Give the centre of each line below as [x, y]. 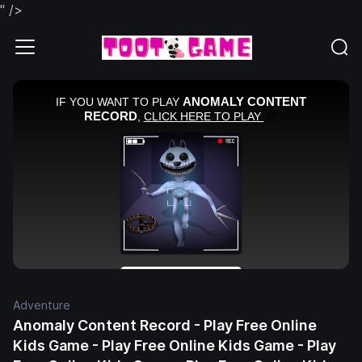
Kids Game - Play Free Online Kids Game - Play [175, 346]
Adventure [42, 305]
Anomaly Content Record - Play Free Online [165, 326]
